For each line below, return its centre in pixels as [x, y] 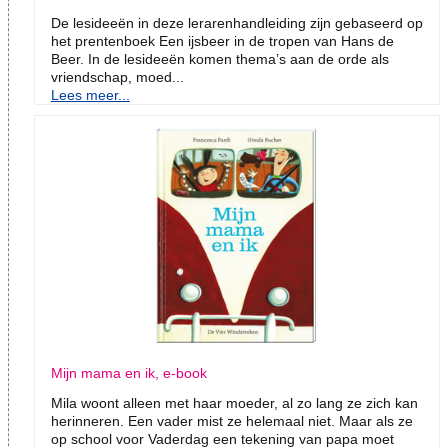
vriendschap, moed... [117, 77]
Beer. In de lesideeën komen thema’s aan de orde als [220, 59]
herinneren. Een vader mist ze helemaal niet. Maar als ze [232, 421]
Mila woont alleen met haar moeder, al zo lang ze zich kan [234, 403]
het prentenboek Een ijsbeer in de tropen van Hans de [222, 41]
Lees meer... [90, 95]
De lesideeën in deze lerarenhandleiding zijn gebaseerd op [237, 23]
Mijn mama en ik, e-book [129, 373]
